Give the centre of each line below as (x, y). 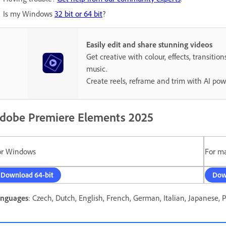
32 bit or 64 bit (78, 13)
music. (97, 68)
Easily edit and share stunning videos (150, 44)
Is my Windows (29, 13)
